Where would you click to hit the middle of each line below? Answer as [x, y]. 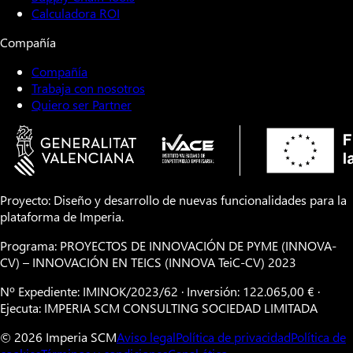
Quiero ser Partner [82, 104]
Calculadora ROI [76, 13]
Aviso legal [146, 337]
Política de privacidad [233, 337]
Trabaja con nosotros [88, 87]
